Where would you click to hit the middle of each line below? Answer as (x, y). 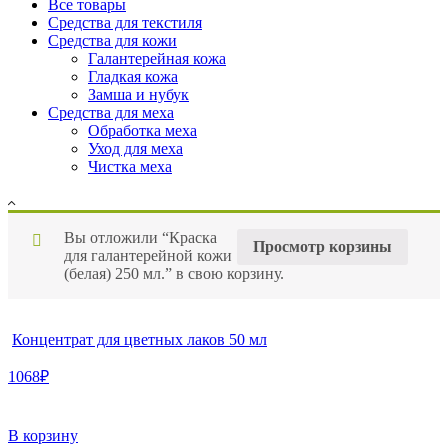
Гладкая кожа (133, 76)
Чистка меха (130, 166)
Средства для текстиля (125, 22)
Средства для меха (111, 112)
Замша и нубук (138, 94)
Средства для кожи (112, 40)
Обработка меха (142, 130)
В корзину (43, 435)
